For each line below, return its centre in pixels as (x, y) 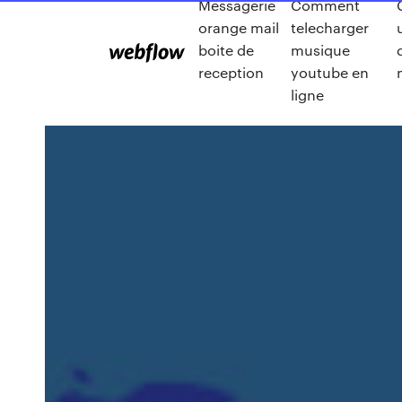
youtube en (329, 72)
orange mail (239, 27)
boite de (226, 49)
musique (320, 49)
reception (231, 72)
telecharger (329, 27)
